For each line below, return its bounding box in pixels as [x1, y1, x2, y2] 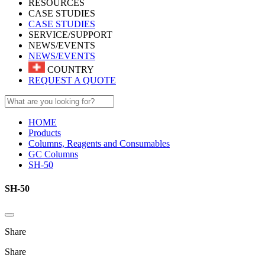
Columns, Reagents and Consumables [28, 138, 170, 149]
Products [28, 128, 61, 138]
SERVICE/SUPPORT [28, 30, 112, 40]
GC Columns [28, 149, 78, 160]
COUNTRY [45, 64, 94, 75]
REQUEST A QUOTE [28, 75, 116, 86]
